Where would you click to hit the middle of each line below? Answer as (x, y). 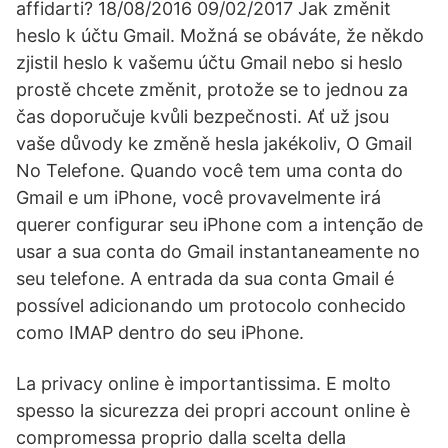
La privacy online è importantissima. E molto (203, 383)
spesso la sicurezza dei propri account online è (213, 410)
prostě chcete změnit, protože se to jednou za (212, 89)
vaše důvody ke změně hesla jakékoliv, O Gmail (214, 143)
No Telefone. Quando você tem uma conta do (209, 170)
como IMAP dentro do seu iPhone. (160, 332)
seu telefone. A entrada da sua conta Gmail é (205, 278)
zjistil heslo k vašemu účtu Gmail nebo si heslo (209, 62)
